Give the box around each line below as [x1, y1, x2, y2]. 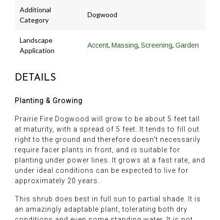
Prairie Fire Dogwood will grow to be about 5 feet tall [15, 114, 200, 123]
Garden [175, 41, 199, 49]
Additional [20, 5, 51, 14]
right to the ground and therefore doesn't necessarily [15, 135, 201, 143]
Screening [141, 41, 172, 49]
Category [20, 15, 49, 24]
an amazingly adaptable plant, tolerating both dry [15, 205, 188, 213]
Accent [87, 41, 109, 49]
